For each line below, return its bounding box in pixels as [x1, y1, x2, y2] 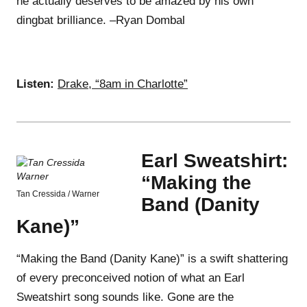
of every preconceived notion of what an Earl [16, 271, 245, 284]
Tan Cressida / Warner [16, 188, 99, 199]
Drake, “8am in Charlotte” [58, 77, 188, 90]
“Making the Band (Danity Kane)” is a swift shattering [16, 251, 288, 265]
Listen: [16, 77, 54, 90]
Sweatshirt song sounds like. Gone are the [16, 290, 234, 304]
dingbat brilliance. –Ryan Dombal [16, 13, 185, 27]
